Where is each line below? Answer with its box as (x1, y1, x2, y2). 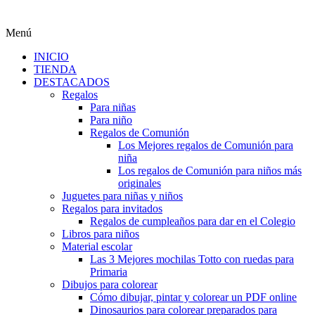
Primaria (90, 266, 127, 278)
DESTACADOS (34, 76, 110, 88)
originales (118, 177, 161, 189)
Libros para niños (62, 228, 139, 240)
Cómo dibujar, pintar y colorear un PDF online (90, 291, 297, 303)
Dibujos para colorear (62, 278, 157, 290)
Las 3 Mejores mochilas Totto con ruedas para (90, 253, 294, 265)
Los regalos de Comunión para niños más (118, 165, 302, 176)
